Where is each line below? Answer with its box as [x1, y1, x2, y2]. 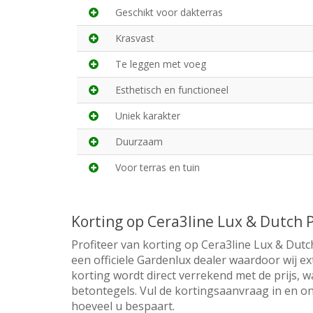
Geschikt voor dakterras [115, 6, 223, 20]
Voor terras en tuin [115, 161, 200, 175]
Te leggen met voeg [115, 57, 206, 71]
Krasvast [115, 31, 154, 45]
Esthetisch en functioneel [115, 83, 228, 97]
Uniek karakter [115, 109, 180, 123]
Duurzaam [115, 135, 163, 149]
